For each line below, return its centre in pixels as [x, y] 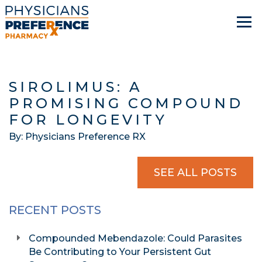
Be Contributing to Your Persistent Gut [120, 252]
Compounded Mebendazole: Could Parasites [136, 238]
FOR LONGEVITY [88, 120]
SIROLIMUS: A [76, 87]
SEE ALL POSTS [195, 173]
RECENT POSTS [55, 210]
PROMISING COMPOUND [126, 103]
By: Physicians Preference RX [77, 137]
